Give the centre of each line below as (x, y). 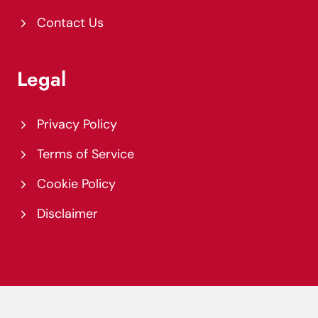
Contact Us (70, 23)
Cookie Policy (76, 184)
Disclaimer (67, 214)
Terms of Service (86, 154)
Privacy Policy (77, 124)
